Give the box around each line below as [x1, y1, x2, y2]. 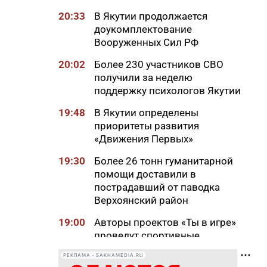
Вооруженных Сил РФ [94, 36, 198, 48]
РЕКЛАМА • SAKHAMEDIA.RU [63, 252, 144, 258]
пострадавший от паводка [94, 181, 220, 193]
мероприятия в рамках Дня [94, 243, 225, 254]
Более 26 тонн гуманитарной [94, 155, 233, 167]
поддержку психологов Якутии [94, 85, 241, 97]
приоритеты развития [94, 120, 199, 132]
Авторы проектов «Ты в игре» [94, 216, 236, 228]
